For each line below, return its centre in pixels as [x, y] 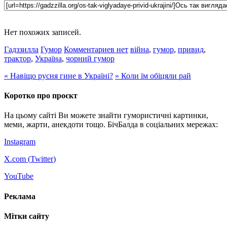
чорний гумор [90, 58]
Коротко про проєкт [41, 96]
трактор [17, 58]
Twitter [42, 159]
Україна [48, 58]
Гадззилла [21, 49]
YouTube [19, 176]
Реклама [20, 196]
